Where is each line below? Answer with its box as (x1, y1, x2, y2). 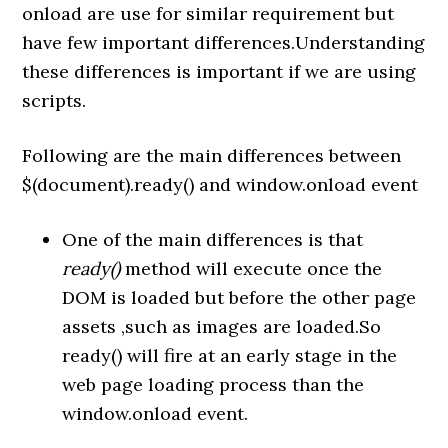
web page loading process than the (62, 373, 365, 396)
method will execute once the (120, 257, 383, 280)
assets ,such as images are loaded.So (62, 315, 382, 338)
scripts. (22, 89, 87, 112)
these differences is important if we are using (22, 60, 417, 83)
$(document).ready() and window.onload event (22, 173, 419, 196)
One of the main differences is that (62, 228, 364, 251)
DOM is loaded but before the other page (62, 286, 417, 309)
